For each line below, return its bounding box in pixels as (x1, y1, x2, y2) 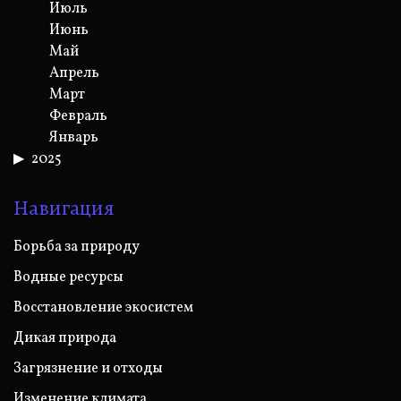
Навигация (13, 192, 115, 222)
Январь (49, 127, 98, 148)
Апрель (49, 63, 99, 83)
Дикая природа (13, 328, 116, 348)
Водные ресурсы (13, 267, 124, 287)
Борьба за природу (13, 236, 140, 257)
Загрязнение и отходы (13, 358, 163, 379)
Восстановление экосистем (13, 297, 193, 318)
